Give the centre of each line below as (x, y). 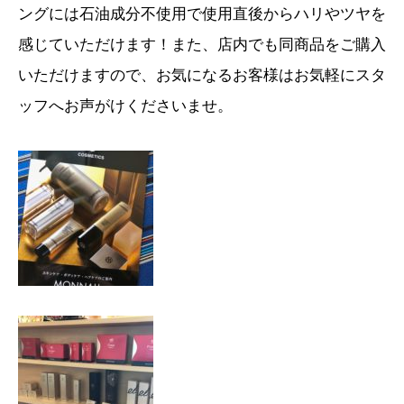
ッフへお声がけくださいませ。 (125, 105)
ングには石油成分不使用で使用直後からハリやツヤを (202, 13)
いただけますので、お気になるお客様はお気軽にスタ (202, 74)
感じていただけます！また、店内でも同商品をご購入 (202, 44)
